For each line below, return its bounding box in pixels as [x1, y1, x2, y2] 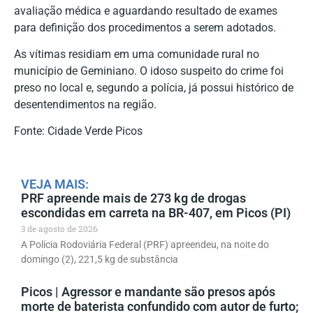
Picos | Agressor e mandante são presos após [21, 284, 275, 299]
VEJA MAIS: [21, 176, 89, 191]
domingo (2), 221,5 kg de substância [21, 253, 178, 265]
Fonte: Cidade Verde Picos [14, 124, 143, 138]
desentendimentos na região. [14, 97, 156, 111]
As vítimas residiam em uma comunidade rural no [14, 47, 259, 61]
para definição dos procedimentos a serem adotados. [14, 20, 276, 34]
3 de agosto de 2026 [21, 222, 98, 234]
